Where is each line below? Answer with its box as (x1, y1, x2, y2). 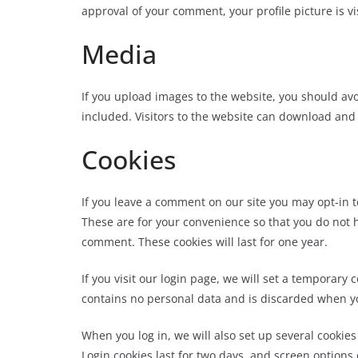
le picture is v (281, 3, 353, 18)
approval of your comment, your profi (82, 3, 281, 18)
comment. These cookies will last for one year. (82, 234, 328, 249)
